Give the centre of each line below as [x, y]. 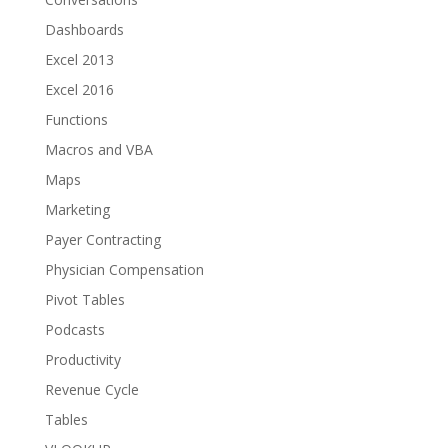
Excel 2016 [79, 89]
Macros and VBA [98, 149]
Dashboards [84, 29]
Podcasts [74, 329]
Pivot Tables [84, 299]
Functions [76, 119]
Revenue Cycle [91, 389]
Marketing [77, 209]
